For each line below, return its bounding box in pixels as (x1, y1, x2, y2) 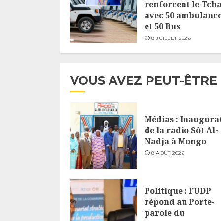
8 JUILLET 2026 (151, 35, 191, 42)
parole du (145, 207, 184, 219)
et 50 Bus (145, 21, 180, 32)
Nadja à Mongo (145, 136, 206, 147)
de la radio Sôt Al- (145, 125, 218, 136)
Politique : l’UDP (145, 185, 211, 197)
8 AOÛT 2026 (151, 150, 184, 157)
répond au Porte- (145, 196, 215, 208)
